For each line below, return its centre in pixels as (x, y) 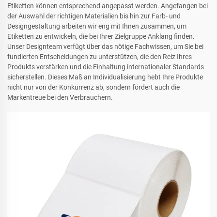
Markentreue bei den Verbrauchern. (60, 97)
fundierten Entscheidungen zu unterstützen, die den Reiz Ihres (100, 56)
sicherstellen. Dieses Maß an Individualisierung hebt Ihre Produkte (105, 77)
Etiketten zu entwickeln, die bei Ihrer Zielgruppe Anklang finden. (101, 36)
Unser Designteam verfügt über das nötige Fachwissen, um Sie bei (105, 46)
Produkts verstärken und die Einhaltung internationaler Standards (106, 67)
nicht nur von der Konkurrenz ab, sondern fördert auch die (93, 87)
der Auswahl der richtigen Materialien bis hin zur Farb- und (94, 16)
